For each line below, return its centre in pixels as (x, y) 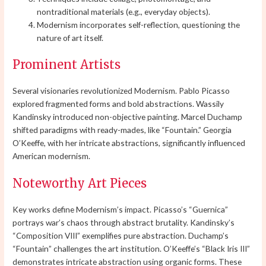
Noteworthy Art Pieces (80, 183)
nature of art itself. (70, 38)
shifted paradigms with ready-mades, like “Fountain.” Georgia (122, 129)
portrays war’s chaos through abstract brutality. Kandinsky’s (124, 222)
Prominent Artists (67, 64)
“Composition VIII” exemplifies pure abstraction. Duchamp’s (121, 235)
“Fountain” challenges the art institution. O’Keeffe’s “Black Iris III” (132, 248)
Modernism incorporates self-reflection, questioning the (139, 25)
